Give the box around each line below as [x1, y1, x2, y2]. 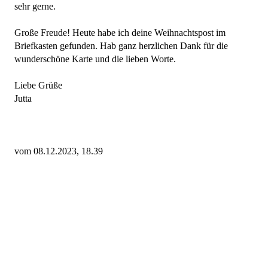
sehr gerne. [14, 1, 56, 12]
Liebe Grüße [14, 80, 62, 91]
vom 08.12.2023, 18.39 [14, 146, 103, 157]
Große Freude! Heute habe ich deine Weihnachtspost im [14, 28, 226, 38]
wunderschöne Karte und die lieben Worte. [14, 54, 176, 65]
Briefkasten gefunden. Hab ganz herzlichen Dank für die [14, 41, 228, 51]
